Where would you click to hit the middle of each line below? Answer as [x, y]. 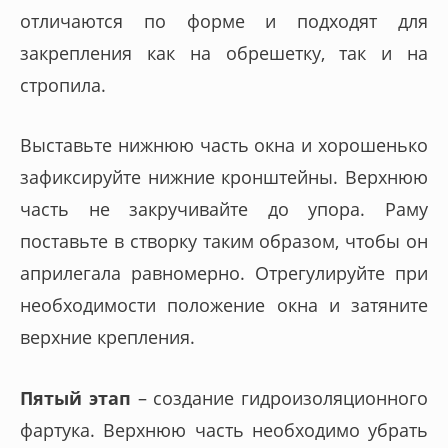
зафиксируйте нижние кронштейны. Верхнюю [224, 177]
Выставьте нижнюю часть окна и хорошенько [224, 145]
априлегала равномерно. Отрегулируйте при [224, 273]
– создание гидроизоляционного [279, 397]
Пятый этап [75, 397]
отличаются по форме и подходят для [224, 20]
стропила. [63, 84]
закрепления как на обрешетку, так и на [224, 52]
